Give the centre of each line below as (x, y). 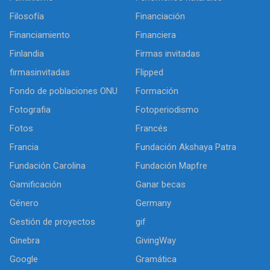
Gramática (156, 259)
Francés (152, 128)
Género (24, 203)
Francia (24, 147)
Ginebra (25, 240)
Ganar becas (161, 184)
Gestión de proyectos (52, 221)
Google (24, 259)
